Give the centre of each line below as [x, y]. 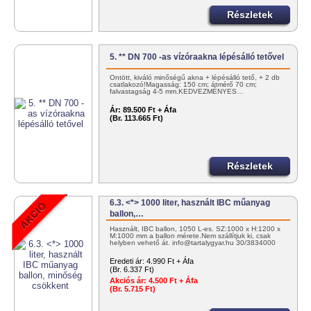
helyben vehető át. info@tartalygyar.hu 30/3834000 [193, 243]
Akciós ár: [128, 281]
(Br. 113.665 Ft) [137, 118]
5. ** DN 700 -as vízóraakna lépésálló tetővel [197, 57]
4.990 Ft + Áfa [170, 261]
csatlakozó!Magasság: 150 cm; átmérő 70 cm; [184, 85]
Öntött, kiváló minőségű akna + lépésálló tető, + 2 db [195, 78]
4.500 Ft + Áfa [173, 281]
